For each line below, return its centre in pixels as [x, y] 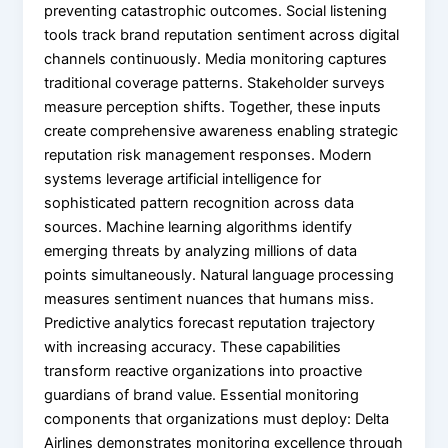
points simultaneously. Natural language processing [219, 274]
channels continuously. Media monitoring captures [216, 58]
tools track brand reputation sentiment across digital [222, 34]
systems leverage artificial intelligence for [183, 178]
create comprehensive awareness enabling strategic [221, 130]
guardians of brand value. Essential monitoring [202, 394]
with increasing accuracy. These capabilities [193, 346]
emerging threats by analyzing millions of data [201, 250]
